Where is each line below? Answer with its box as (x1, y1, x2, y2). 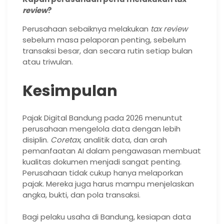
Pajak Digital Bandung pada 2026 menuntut (22, 112, 182, 123)
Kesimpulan (22, 80, 117, 101)
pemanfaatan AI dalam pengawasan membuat (22, 145, 201, 156)
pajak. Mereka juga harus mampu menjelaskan (22, 178, 194, 189)
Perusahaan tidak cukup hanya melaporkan (22, 167, 183, 178)
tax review (150, 23, 187, 34)
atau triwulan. (22, 56, 73, 67)
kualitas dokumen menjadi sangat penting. (22, 156, 181, 167)
